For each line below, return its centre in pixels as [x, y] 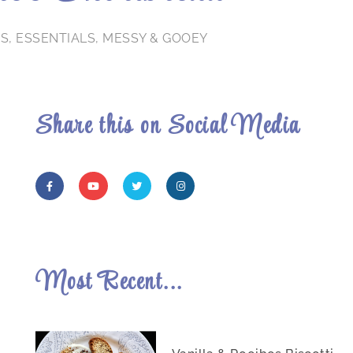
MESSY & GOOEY [155, 39]
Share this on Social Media [168, 128]
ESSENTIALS [56, 39]
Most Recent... [109, 284]
